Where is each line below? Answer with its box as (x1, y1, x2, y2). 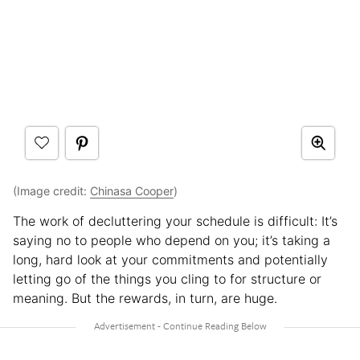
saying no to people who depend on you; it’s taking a (13, 231, 330, 248)
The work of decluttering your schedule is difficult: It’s (13, 212, 337, 229)
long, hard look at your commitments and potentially (13, 251, 328, 268)
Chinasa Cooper (90, 183, 174, 198)
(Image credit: (13, 183, 90, 198)
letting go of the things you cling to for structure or (13, 270, 321, 287)
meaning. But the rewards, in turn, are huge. (13, 289, 277, 306)
